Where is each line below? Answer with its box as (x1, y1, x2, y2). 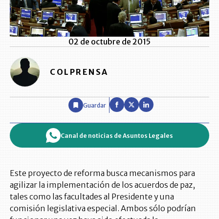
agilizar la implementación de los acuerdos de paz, (10, 180, 195, 190)
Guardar (83, 101, 106, 109)
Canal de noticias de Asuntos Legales (61, 131, 173, 139)
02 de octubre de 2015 (68, 37, 151, 47)
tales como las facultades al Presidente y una (10, 192, 174, 202)
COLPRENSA (50, 66, 109, 77)
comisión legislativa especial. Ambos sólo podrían (10, 203, 196, 214)
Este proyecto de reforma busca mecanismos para (10, 168, 195, 178)
